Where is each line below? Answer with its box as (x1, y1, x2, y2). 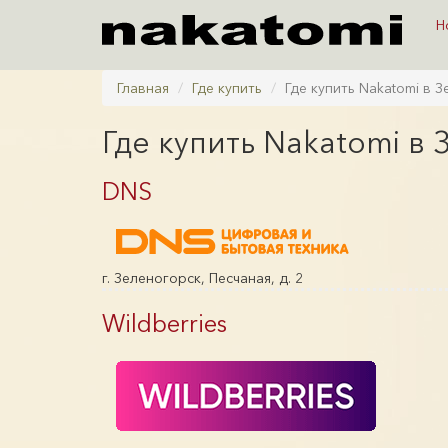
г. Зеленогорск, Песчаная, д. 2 (102, 269, 303, 287)
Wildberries (102, 309, 227, 338)
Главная (117, 79, 169, 97)
